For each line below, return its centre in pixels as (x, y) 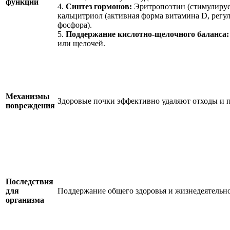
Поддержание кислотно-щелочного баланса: (147, 34)
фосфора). (75, 25)
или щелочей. (81, 43)
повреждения (30, 105)
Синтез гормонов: (99, 6)
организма (25, 200)
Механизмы (28, 96)
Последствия (30, 181)
